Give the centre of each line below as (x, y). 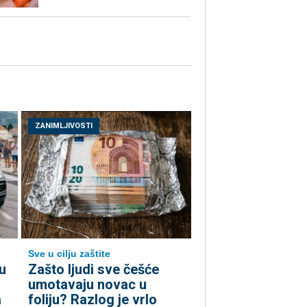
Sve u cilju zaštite (69, 254)
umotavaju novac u (87, 285)
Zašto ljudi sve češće (94, 270)
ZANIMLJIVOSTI (64, 126)
